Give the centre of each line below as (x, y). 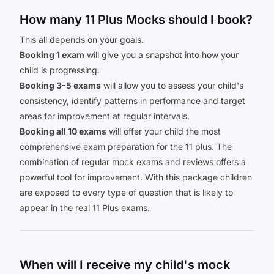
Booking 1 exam (52, 54)
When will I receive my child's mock (125, 265)
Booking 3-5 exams (60, 85)
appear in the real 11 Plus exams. (85, 207)
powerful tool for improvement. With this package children (136, 177)
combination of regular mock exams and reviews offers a (133, 161)
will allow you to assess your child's (172, 85)
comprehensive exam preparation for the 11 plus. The (126, 146)
